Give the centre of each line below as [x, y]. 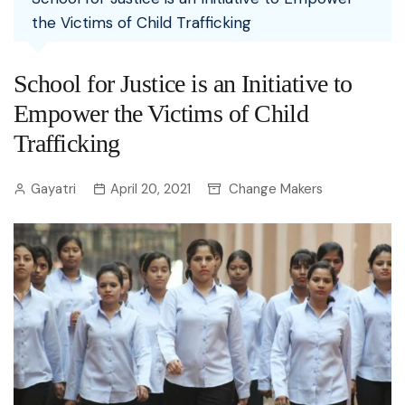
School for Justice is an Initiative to [183, 84]
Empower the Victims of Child [161, 113]
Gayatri [53, 189]
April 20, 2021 [151, 189]
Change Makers [276, 189]
